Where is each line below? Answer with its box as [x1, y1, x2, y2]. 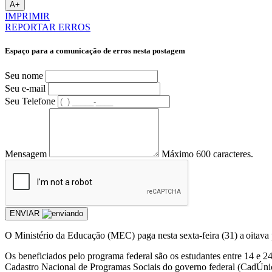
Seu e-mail [5, 83, 46, 93]
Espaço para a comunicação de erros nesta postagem [5, 46, 185, 56]
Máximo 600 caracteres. [161, 148, 253, 159]
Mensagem [5, 148, 47, 159]
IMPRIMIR [5, 11, 50, 22]
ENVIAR [10, 208, 42, 218]
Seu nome [5, 70, 43, 81]
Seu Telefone [5, 95, 55, 106]
